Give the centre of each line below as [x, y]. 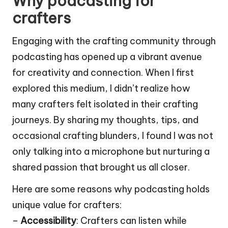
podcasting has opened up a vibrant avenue [107, 57]
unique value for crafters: [67, 205]
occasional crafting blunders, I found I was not [113, 136]
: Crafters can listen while [132, 221]
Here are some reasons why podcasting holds [111, 189]
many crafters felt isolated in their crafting [105, 104]
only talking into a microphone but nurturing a [111, 152]
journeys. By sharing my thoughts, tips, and [105, 120]
